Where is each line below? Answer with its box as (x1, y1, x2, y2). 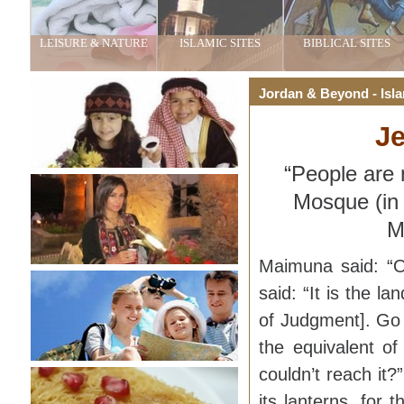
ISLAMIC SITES (179, 36, 261, 50)
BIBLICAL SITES (302, 36, 390, 50)
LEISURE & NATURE (40, 36, 148, 50)
